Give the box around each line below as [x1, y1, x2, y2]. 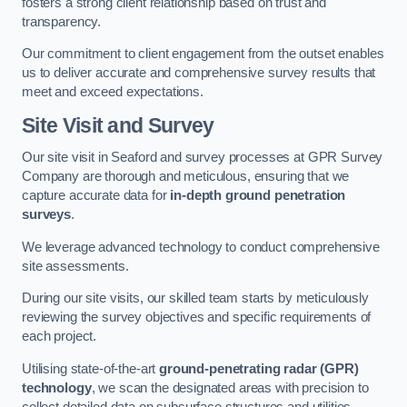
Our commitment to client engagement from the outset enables [22, 46, 384, 62]
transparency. [22, 14, 102, 29]
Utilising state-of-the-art [22, 361, 160, 376]
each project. [22, 329, 97, 344]
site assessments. [22, 258, 129, 273]
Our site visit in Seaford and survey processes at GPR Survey [22, 150, 383, 165]
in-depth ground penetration [170, 188, 346, 203]
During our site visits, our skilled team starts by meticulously [22, 291, 369, 306]
